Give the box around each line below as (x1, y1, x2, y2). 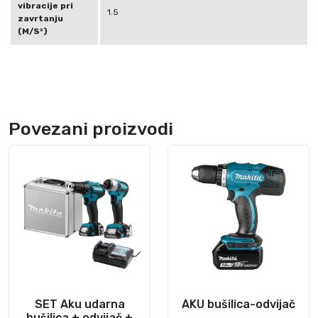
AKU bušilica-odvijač (182, 297, 295, 311)
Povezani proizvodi (9, 117, 173, 139)
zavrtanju (18, 13, 63, 23)
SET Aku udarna (34, 297, 125, 311)
